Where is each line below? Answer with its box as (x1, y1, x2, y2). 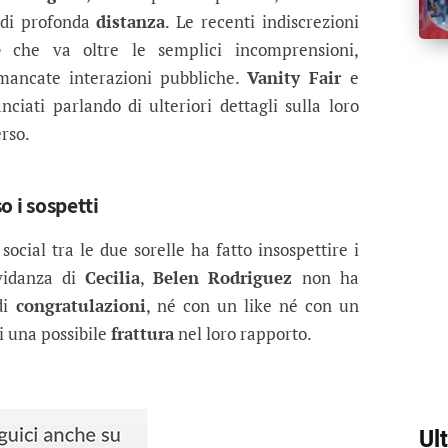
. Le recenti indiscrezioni (165, 10, 359, 34)
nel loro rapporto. (173, 322, 312, 346)
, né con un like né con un (146, 294, 359, 318)
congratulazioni (8, 294, 147, 318)
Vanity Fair (246, 66, 350, 90)
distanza (96, 10, 166, 34)
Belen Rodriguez (152, 266, 303, 290)
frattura (110, 322, 174, 346)
